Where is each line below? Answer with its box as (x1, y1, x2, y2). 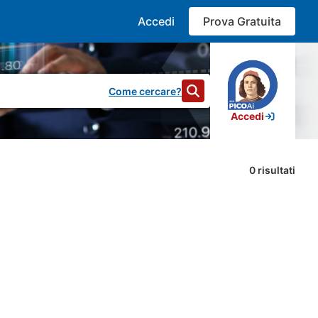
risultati (256, 164, 295, 176)
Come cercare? (109, 84, 182, 97)
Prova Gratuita (203, 14, 281, 28)
